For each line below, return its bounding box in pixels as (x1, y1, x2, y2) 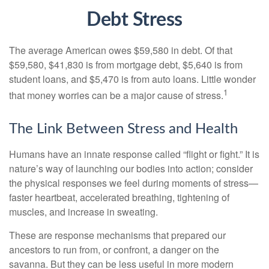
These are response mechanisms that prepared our (9, 228, 226, 243)
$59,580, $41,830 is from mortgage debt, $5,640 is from (9, 58, 243, 71)
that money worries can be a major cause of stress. (9, 88, 223, 103)
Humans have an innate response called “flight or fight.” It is (9, 147, 259, 162)
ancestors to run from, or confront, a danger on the (9, 243, 219, 257)
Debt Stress (86, 10, 183, 29)
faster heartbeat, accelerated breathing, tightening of (9, 190, 229, 205)
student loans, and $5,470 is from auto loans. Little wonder (9, 72, 256, 86)
